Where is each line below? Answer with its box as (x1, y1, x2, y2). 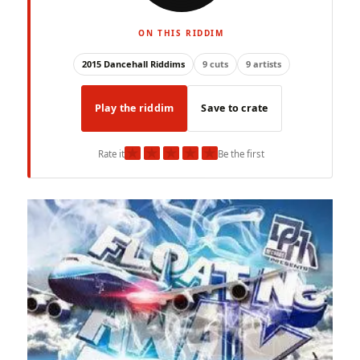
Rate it (98, 148, 125, 161)
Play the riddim (94, 101, 174, 116)
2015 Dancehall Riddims (81, 58, 185, 71)
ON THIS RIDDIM (138, 27, 224, 39)
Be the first (218, 148, 264, 161)
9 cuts (202, 58, 228, 71)
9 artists (245, 58, 281, 71)
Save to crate (201, 101, 268, 116)
